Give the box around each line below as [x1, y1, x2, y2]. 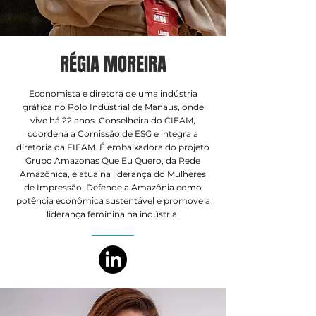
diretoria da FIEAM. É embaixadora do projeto [16, 142, 209, 152]
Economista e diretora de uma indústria [28, 88, 197, 99]
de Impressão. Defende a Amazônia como [24, 182, 202, 193]
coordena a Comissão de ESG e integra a [28, 128, 198, 139]
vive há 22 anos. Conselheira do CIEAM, [30, 115, 195, 126]
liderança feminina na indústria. [47, 209, 179, 219]
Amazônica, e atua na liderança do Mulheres [20, 169, 206, 179]
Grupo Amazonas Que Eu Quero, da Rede [25, 155, 200, 166]
